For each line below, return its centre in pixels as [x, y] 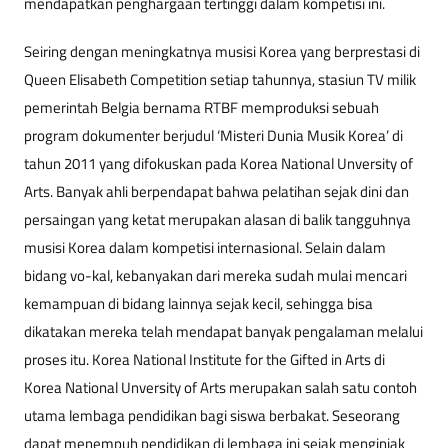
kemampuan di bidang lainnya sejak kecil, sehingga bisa [198, 304]
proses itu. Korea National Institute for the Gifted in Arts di [204, 360]
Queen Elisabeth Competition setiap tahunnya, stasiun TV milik [220, 80]
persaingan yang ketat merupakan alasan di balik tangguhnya [217, 220]
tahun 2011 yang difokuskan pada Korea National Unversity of [218, 164]
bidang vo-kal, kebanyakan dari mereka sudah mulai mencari [215, 276]
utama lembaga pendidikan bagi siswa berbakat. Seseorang [212, 416]
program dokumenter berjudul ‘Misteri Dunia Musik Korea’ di [213, 136]
